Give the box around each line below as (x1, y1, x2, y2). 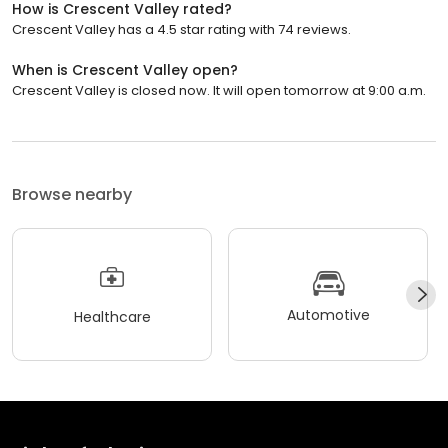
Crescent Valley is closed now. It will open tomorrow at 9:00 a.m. (12, 81, 426, 100)
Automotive (286, 304, 370, 325)
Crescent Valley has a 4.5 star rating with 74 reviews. (12, 20, 351, 39)
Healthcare (73, 306, 151, 327)
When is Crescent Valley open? (12, 60, 238, 80)
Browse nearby (12, 183, 132, 206)
